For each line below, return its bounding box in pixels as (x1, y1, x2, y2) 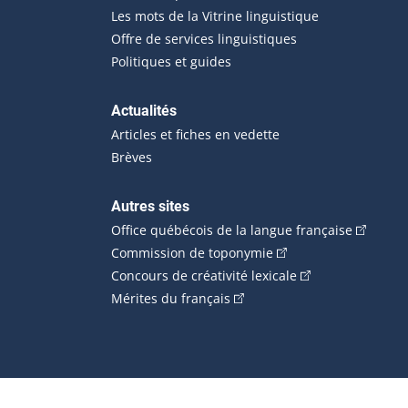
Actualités (111, 101, 177, 119)
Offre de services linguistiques (111, 29, 297, 47)
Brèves (111, 148, 152, 166)
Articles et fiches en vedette (111, 125, 280, 143)
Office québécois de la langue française (111, 220, 352, 239)
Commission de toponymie (111, 243, 273, 261)
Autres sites (111, 197, 189, 215)
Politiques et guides (111, 52, 231, 70)
